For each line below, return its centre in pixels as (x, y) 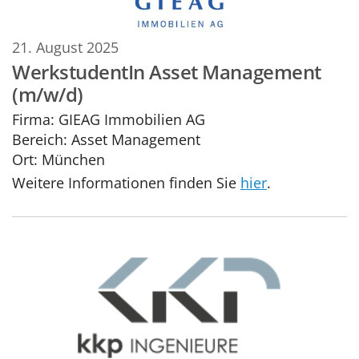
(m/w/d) (48, 95)
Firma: (33, 119)
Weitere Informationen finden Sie (126, 182)
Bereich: (40, 139)
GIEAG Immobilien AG (130, 119)
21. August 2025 (65, 46)
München (73, 159)
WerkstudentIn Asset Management (167, 72)
